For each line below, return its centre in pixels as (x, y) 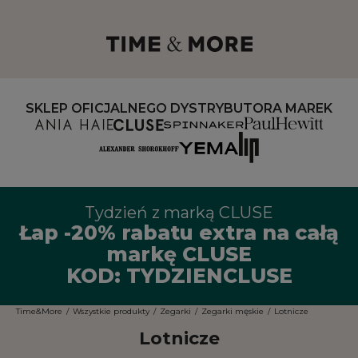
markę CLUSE (179, 255)
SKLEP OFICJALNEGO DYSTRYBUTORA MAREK (179, 109)
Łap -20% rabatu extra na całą (179, 233)
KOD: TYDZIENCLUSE (179, 276)
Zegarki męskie (233, 312)
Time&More (39, 312)
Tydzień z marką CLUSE (179, 213)
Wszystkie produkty (111, 312)
